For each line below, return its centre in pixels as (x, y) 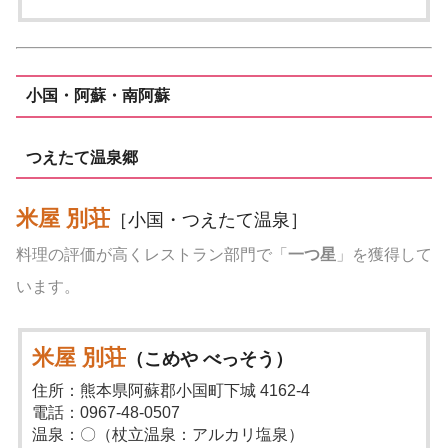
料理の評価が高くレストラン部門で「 (152, 255)
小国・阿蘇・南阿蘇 (97, 96)
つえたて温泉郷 (81, 157)
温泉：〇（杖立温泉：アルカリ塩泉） (168, 434)
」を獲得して (384, 255)
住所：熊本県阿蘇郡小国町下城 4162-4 (171, 390)
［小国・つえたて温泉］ (209, 220)
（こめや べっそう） (210, 358)
